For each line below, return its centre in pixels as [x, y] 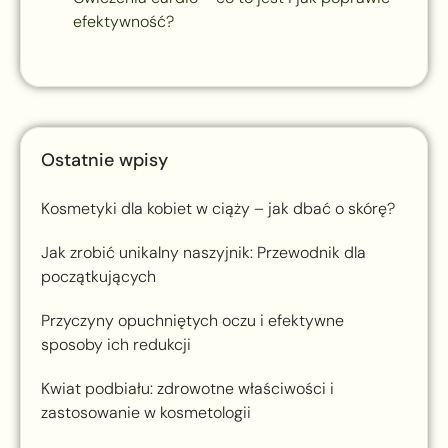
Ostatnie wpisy [104, 160]
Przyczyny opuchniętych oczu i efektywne [192, 321]
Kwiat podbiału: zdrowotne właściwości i [187, 389]
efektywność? [123, 22]
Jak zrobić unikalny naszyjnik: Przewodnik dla [203, 253]
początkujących [98, 277]
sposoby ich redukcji [116, 345]
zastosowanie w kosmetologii [146, 413]
